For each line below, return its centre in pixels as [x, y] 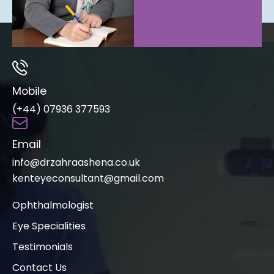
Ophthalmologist [53, 206]
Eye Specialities [49, 226]
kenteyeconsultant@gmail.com [88, 179]
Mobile [29, 91]
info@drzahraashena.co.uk [76, 163]
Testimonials [43, 247]
